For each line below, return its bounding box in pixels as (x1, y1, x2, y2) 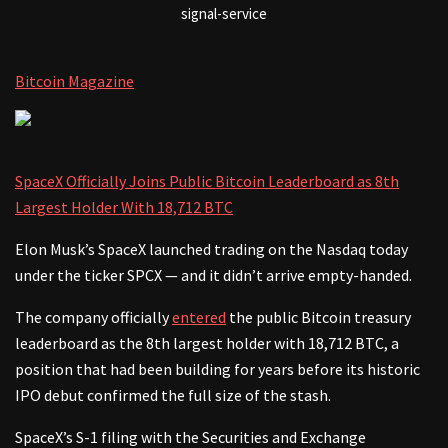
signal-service (181, 4, 267, 24)
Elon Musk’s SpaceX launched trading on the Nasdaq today (15, 239, 408, 260)
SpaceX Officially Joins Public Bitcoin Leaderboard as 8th (15, 171, 399, 192)
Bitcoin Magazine (15, 71, 134, 92)
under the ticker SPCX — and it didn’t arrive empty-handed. (15, 265, 415, 286)
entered (172, 307, 226, 328)
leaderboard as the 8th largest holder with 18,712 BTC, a (15, 333, 399, 354)
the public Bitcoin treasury (226, 307, 411, 328)
